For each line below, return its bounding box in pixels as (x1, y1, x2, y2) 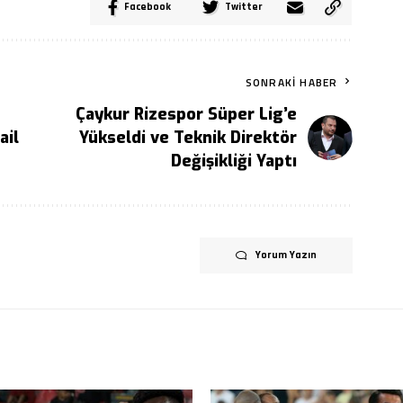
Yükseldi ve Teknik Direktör (79, 127, 298, 149)
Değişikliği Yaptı (171, 150, 298, 173)
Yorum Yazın (255, 248, 318, 263)
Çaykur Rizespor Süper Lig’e (76, 103, 298, 126)
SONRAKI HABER (245, 74, 338, 92)
